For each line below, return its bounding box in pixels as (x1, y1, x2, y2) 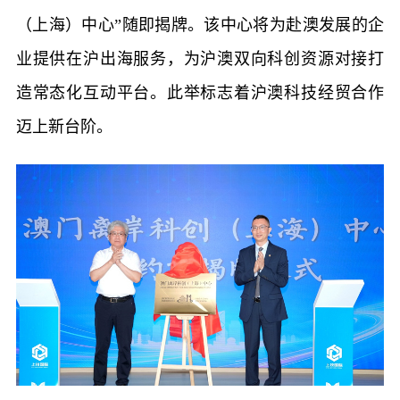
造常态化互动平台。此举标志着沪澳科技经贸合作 (15, 84, 385, 103)
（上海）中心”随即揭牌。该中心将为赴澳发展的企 (15, 16, 385, 35)
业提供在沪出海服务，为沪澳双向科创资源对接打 (15, 50, 385, 69)
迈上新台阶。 (15, 118, 112, 137)
